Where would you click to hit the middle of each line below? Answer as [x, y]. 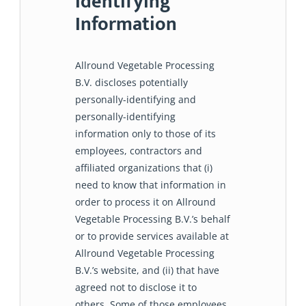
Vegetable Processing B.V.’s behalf [153, 219]
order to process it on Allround [145, 202]
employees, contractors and [139, 151]
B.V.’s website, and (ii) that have [147, 270]
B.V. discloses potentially [131, 83]
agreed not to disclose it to [136, 288]
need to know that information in [151, 185]
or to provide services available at [152, 236]
